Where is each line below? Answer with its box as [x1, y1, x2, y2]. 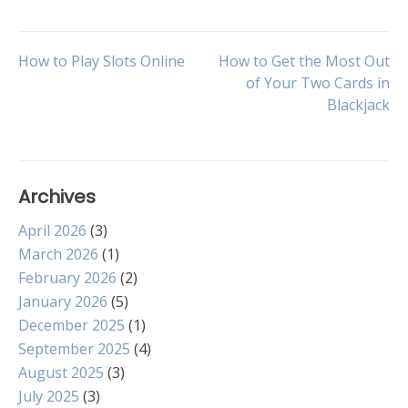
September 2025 [18, 339, 130, 359]
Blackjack [327, 95, 390, 115]
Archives [18, 184, 96, 209]
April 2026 [18, 220, 87, 240]
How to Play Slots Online [18, 51, 185, 71]
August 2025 [18, 362, 104, 382]
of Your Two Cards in [246, 73, 390, 93]
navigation [17, 96, 182, 138]
